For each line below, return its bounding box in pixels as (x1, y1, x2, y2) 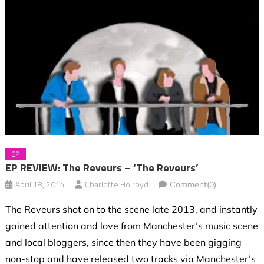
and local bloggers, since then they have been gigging (5, 236, 242, 249)
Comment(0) (169, 179, 216, 190)
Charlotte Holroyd (84, 178, 148, 191)
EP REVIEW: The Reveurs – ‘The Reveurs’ (5, 160, 199, 176)
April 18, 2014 (15, 178, 65, 191)
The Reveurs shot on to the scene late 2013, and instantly (5, 203, 258, 216)
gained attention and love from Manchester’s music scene (5, 220, 258, 232)
